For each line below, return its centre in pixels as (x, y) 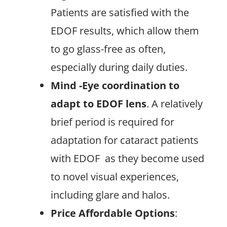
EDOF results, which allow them (125, 31)
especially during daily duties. (119, 67)
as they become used (155, 158)
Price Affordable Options (113, 213)
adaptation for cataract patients (125, 140)
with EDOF (75, 158)
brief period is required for (112, 122)
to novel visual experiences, (115, 177)
